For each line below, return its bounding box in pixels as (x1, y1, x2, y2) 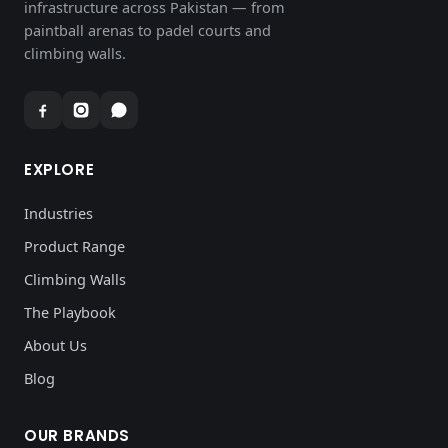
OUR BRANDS (24, 424, 130, 446)
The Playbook (24, 301, 116, 322)
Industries (24, 202, 93, 223)
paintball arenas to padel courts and (24, 20, 271, 41)
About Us (24, 334, 87, 355)
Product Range (24, 235, 125, 256)
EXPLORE (24, 158, 95, 180)
